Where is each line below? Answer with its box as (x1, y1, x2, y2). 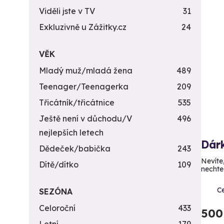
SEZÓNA (39, 186, 72, 196)
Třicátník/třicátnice (39, 97, 114, 107)
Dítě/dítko (39, 159, 78, 169)
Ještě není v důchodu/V (39, 113, 132, 123)
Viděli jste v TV (39, 6, 95, 16)
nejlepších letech (39, 127, 103, 137)
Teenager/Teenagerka (39, 81, 128, 91)
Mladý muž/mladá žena (39, 65, 132, 75)
